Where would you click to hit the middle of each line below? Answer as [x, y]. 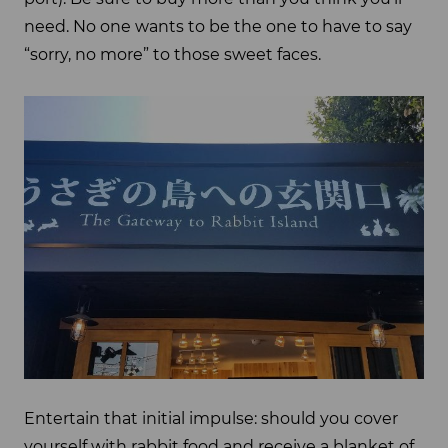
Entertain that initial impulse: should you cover [211, 419]
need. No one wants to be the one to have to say [218, 27]
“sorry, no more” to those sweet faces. [172, 55]
